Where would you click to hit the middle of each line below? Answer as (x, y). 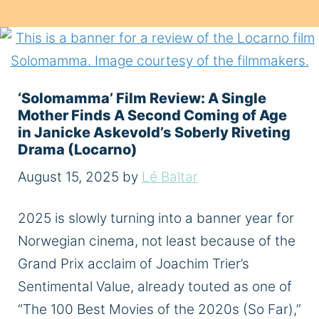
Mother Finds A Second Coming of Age (152, 116)
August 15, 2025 (68, 177)
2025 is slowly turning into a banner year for (156, 218)
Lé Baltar (170, 177)
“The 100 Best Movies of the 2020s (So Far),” (159, 309)
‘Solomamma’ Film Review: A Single (142, 99)
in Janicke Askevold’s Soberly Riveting (154, 133)
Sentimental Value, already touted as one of (155, 286)
